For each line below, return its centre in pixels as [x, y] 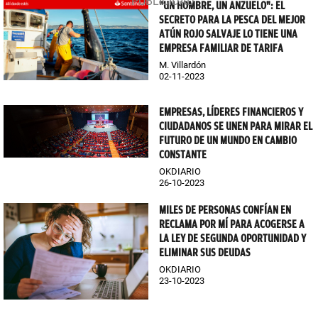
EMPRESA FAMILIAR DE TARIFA [221, 48]
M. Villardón [182, 65]
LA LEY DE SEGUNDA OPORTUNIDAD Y [232, 238]
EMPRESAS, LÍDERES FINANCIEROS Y [231, 112]
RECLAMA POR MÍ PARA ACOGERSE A [232, 224]
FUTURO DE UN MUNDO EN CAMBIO [228, 140]
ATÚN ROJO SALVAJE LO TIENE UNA [228, 34]
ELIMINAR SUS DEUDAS [205, 252]
